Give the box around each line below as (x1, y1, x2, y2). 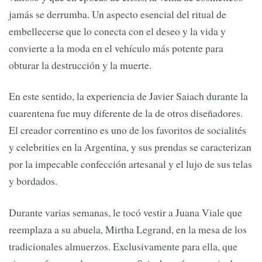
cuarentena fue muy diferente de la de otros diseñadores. (9, 106, 243, 120)
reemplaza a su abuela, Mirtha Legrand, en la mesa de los (9, 222, 247, 236)
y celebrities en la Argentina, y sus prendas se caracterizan (9, 140, 251, 154)
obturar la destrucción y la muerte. (9, 57, 151, 72)
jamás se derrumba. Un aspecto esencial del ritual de (9, 6, 226, 21)
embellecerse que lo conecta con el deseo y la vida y (9, 23, 226, 38)
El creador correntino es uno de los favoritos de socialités (9, 123, 246, 137)
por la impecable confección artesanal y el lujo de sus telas (9, 157, 252, 171)
